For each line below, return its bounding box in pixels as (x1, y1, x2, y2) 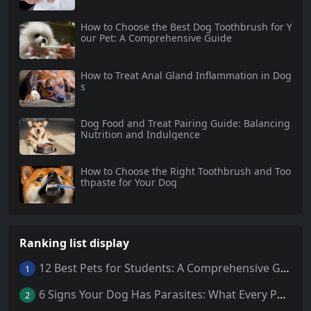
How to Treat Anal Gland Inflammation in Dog (81, 68, 292, 82)
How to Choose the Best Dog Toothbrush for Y (81, 20, 292, 34)
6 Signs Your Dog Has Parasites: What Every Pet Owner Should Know (276, 287, 286, 303)
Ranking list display (19, 235, 129, 251)
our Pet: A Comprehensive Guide (81, 31, 232, 45)
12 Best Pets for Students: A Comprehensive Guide (280, 260, 289, 276)
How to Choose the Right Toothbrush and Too (81, 165, 291, 178)
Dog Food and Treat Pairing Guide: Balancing (81, 117, 290, 131)
